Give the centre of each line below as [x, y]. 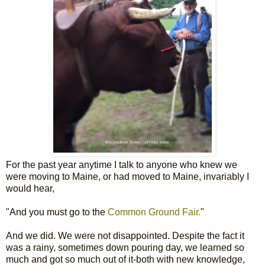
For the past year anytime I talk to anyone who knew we [122, 164]
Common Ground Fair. [154, 212]
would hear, [30, 188]
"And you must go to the [57, 212]
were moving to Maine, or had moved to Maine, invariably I [127, 176]
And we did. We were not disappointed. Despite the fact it [125, 235]
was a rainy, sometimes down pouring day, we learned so [125, 247]
